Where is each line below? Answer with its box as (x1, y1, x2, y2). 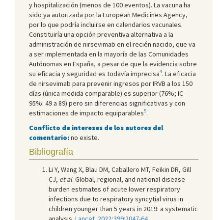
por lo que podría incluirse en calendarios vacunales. (29, 20, 183, 29)
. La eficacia (162, 69, 196, 78)
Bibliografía (29, 146, 73, 157)
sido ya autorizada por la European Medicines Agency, (29, 10, 188, 19)
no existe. (71, 133, 99, 142)
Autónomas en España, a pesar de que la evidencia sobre (29, 59, 197, 68)
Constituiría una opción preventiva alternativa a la (29, 29, 173, 39)
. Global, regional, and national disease (72, 174, 185, 184)
